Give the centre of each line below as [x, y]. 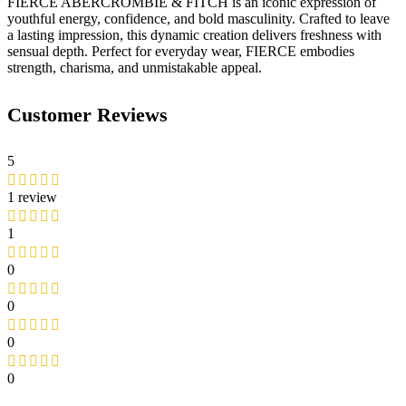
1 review [32, 197]
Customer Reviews [87, 114]
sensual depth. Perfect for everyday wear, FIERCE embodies [181, 52]
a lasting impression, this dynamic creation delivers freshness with [194, 35]
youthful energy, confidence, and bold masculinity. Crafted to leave [198, 19]
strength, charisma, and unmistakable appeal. [135, 68]
